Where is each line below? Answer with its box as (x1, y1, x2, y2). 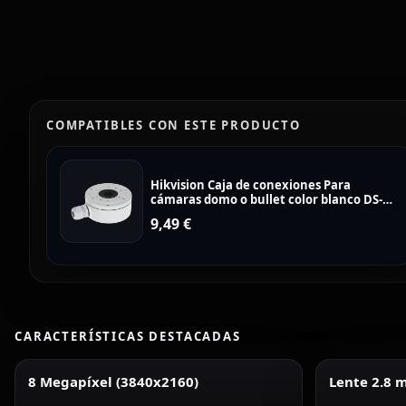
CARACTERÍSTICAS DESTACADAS (14, 328, 241, 344)
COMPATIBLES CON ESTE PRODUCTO (46, 117, 301, 133)
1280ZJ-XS (150, 206, 205, 222)
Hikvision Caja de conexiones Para (150, 177, 351, 193)
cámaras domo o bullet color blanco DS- (150, 191, 382, 208)
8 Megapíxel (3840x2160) (28, 372, 198, 391)
